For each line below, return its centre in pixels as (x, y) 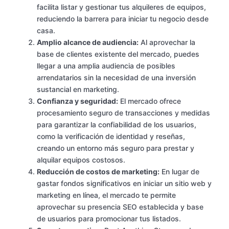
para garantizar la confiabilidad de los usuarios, (117, 125)
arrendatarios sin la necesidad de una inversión (116, 78)
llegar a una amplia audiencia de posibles (106, 66)
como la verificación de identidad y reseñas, (111, 136)
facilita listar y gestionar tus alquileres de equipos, (121, 7)
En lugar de (179, 172)
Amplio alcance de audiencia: (88, 42)
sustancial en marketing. (78, 89)
